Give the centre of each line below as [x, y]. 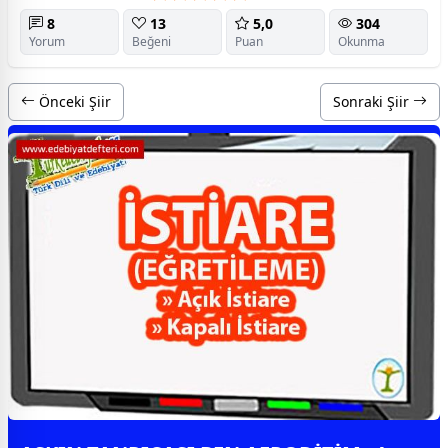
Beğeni [151, 41]
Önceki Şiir [73, 101]
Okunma [361, 41]
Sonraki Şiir [373, 101]
